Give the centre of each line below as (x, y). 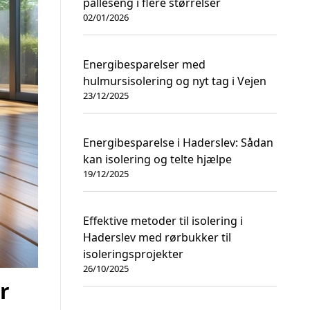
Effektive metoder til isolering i (163, 221)
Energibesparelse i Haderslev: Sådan (178, 143)
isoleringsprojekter (133, 254)
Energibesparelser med (144, 64)
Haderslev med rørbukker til (157, 237)
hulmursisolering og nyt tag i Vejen (175, 81)
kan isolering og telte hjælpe (157, 159)
